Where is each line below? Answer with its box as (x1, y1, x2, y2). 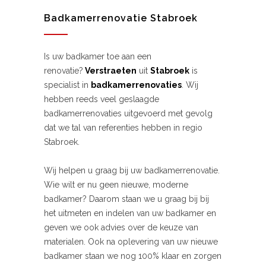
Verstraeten (83, 66, 137, 75)
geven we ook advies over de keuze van (44, 223, 198, 232)
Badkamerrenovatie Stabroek (44, 12, 198, 24)
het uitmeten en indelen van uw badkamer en (44, 208, 216, 218)
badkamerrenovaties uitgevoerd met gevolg (44, 109, 213, 118)
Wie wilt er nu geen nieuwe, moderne (44, 180, 188, 189)
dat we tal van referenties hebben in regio (44, 123, 202, 132)
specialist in (44, 80, 91, 90)
